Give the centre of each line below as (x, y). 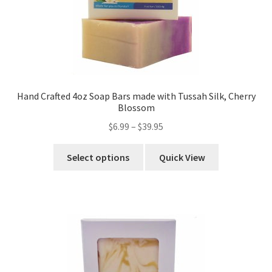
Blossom (136, 108)
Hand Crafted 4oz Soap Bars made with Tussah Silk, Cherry (136, 96)
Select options (98, 157)
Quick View (182, 157)
